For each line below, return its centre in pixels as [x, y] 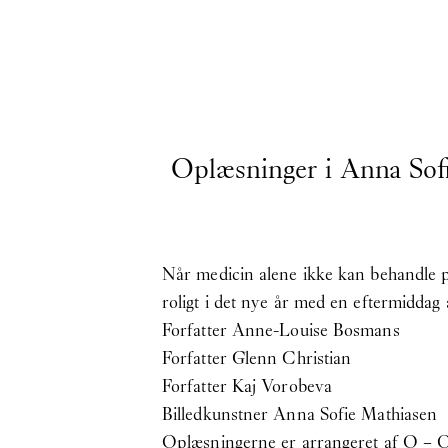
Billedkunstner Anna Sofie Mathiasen [300, 413]
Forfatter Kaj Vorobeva [247, 385]
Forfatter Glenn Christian [257, 357]
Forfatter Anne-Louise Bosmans [281, 329]
